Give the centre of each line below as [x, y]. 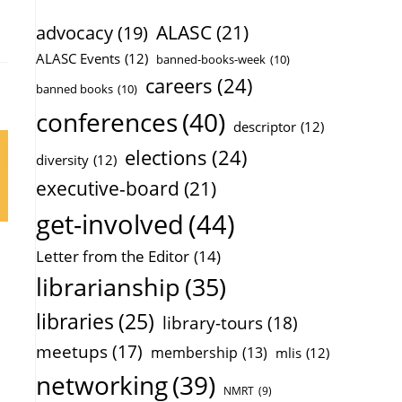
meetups [72, 351]
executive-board [108, 188]
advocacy [74, 32]
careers [179, 85]
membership [194, 352]
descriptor [265, 126]
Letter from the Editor [113, 256]
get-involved [110, 224]
